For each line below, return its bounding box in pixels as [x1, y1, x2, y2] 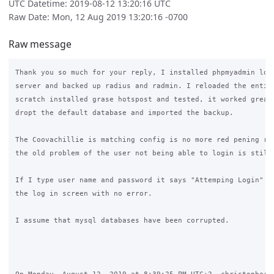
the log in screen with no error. [15, 190, 152, 198]
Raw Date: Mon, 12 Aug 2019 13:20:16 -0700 [9, 11, 188, 23]
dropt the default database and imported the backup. [15, 109, 234, 117]
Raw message [9, 37, 72, 51]
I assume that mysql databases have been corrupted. [15, 217, 229, 224]
